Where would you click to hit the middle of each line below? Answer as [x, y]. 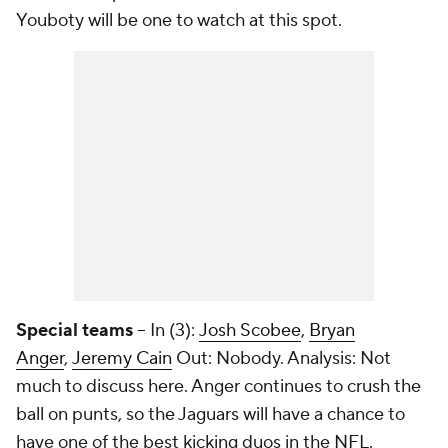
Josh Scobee [250, 330]
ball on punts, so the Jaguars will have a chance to [210, 414]
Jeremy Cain [122, 358]
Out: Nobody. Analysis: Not [281, 358]
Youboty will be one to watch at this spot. [179, 20]
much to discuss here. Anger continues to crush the [218, 386]
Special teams [74, 330]
